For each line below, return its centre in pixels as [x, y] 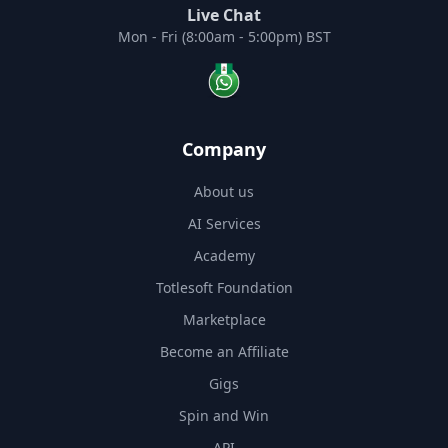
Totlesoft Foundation [224, 288]
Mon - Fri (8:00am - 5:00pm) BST [224, 37]
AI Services [224, 224]
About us [224, 192]
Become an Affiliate [224, 352]
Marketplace [224, 320]
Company [224, 149]
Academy [224, 256]
